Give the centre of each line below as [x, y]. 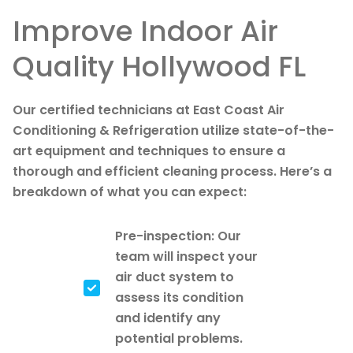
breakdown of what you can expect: [130, 192]
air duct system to [175, 277]
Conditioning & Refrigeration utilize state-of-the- [173, 131]
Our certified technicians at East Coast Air [149, 110]
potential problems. [179, 339]
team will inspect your [186, 257]
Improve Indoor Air [145, 32]
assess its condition [179, 298]
